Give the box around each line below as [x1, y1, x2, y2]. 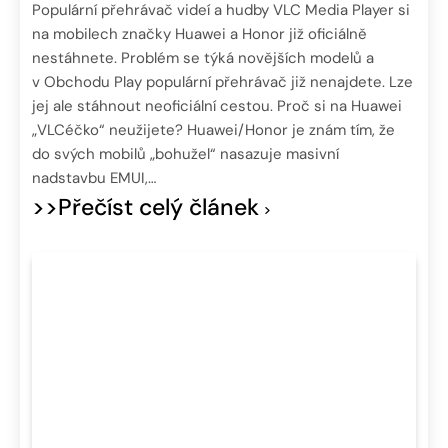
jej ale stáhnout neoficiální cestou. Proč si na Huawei [32, 96, 402, 117]
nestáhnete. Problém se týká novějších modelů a [32, 48, 374, 69]
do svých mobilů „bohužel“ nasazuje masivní [32, 144, 339, 165]
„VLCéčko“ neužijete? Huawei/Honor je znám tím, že [32, 120, 395, 141]
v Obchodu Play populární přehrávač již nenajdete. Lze [32, 72, 413, 93]
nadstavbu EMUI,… [32, 168, 156, 189]
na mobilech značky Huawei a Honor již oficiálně [32, 24, 367, 45]
